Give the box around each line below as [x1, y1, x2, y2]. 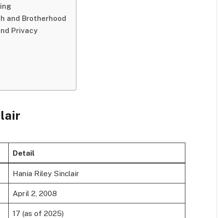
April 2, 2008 [12, 188, 57, 198]
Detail [12, 148, 35, 157]
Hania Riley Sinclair [12, 168, 79, 178]
